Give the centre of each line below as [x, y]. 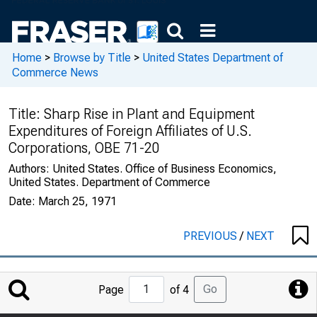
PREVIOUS [212, 236]
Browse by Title [92, 57]
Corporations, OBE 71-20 [84, 148]
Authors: [30, 169]
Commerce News [55, 72]
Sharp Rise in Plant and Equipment [149, 114]
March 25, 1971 [77, 201]
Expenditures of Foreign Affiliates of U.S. [130, 131]
